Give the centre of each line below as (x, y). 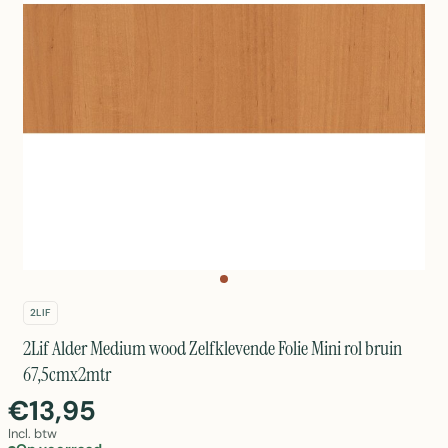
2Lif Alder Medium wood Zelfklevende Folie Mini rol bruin (212, 348)
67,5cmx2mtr (67, 374)
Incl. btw (32, 433)
